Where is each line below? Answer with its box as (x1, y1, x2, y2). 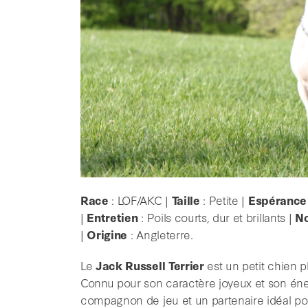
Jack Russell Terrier (96, 257, 204, 274)
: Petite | (199, 192, 248, 208)
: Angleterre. (127, 226, 193, 243)
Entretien (87, 209, 138, 225)
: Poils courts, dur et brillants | (137, 209, 295, 225)
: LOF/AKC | (108, 192, 172, 208)
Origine (87, 226, 128, 243)
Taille (171, 192, 200, 208)
